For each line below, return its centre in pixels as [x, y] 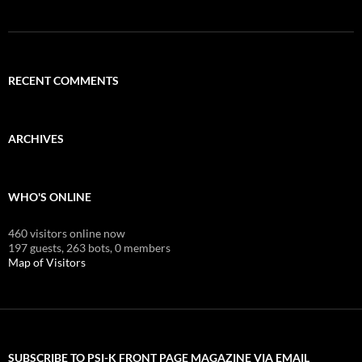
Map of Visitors [47, 262]
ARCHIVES [36, 138]
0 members [143, 247]
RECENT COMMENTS [63, 80]
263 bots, [89, 247]
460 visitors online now [67, 233]
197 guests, [36, 247]
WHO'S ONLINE [50, 196]
